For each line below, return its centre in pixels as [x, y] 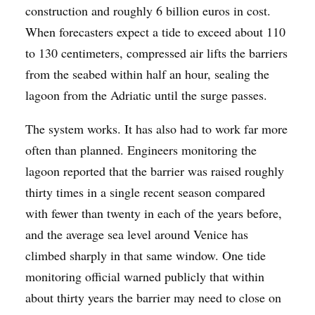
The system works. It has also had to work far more [156, 128]
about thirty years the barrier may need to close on [153, 297]
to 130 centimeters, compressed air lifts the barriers [156, 52]
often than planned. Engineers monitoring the [141, 149]
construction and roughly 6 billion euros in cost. [148, 10]
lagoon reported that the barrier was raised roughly [155, 171]
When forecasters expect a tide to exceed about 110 [155, 31]
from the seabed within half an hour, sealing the [147, 73]
